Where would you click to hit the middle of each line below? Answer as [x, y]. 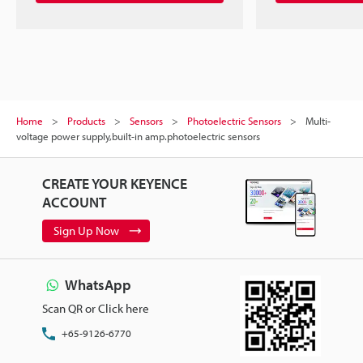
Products [86, 120]
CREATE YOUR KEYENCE [114, 183]
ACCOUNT [74, 202]
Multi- [318, 120]
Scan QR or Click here [95, 308]
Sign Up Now [86, 230]
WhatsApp [98, 284]
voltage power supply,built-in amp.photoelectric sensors [138, 136]
